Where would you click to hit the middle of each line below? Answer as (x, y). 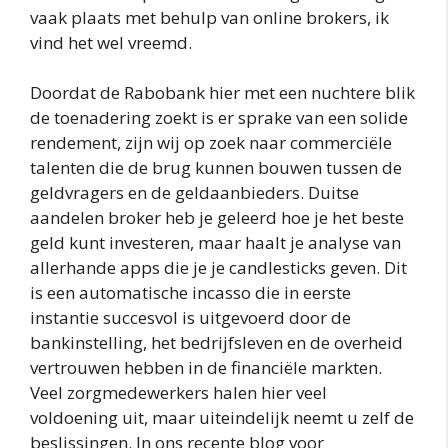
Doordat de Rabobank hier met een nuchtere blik (222, 93)
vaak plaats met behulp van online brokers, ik (209, 17)
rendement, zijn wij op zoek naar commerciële (211, 143)
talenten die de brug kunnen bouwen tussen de (216, 168)
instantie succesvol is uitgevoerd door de (190, 318)
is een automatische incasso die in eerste (190, 293)
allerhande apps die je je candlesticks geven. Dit (218, 268)
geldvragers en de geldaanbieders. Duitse (194, 193)
